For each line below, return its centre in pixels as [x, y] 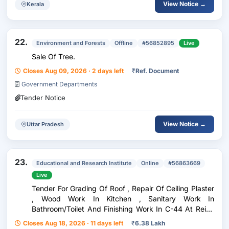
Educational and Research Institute [84, 163]
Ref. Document [157, 71]
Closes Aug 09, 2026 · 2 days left [73, 71]
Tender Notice [43, 98]
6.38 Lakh [150, 223]
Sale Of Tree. [53, 56]
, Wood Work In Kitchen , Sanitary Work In [123, 199]
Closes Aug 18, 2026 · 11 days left [73, 223]
